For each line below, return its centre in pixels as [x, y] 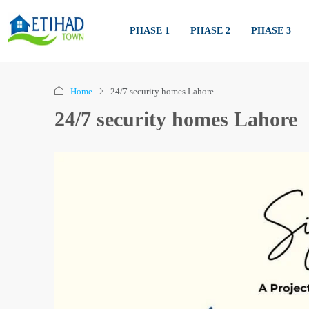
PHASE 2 [210, 31]
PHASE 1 [150, 31]
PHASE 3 [271, 31]
